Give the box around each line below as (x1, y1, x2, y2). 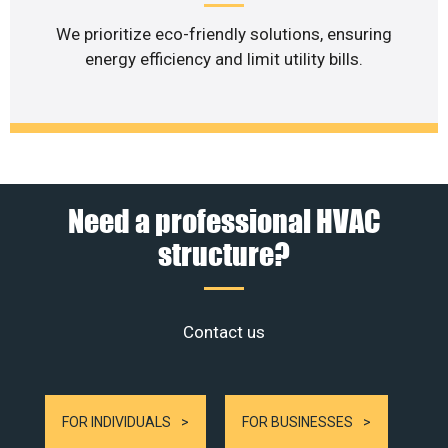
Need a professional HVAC (67, 201, 381, 239)
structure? (158, 234, 290, 272)
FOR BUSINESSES (242, 413, 353, 430)
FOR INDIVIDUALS (62, 413, 171, 430)
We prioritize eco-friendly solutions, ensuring (56, 24, 392, 45)
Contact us (183, 321, 265, 342)
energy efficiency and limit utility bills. (85, 49, 363, 70)
